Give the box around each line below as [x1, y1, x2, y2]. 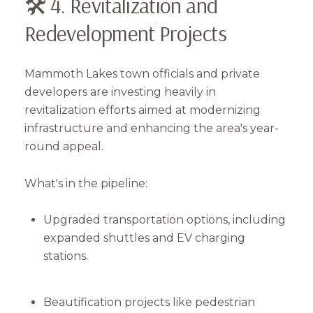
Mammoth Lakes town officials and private [24, 67, 260, 81]
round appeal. [24, 140, 103, 154]
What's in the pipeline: [24, 176, 147, 190]
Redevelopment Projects [24, 18, 226, 47]
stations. [43, 249, 88, 263]
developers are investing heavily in [24, 85, 216, 99]
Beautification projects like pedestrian [43, 295, 255, 309]
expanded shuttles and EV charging [43, 231, 245, 245]
